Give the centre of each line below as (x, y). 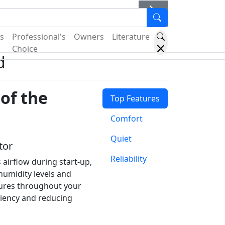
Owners (89, 37)
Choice (25, 49)
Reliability (128, 159)
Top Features (135, 98)
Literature (131, 37)
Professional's (39, 37)
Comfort (126, 119)
